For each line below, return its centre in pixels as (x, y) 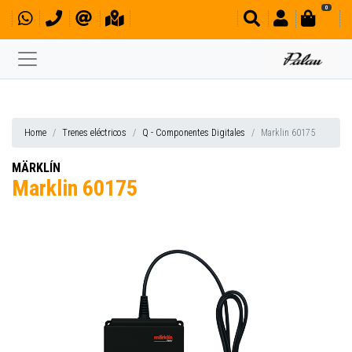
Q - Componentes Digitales (194, 133)
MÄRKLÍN (36, 168)
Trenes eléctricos (94, 133)
